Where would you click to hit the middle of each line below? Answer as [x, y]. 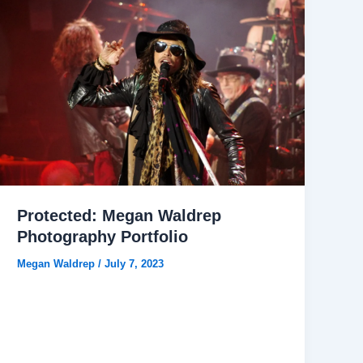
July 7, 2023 [135, 264]
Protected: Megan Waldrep [120, 216]
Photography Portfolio [103, 237]
